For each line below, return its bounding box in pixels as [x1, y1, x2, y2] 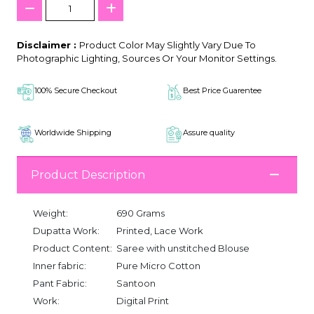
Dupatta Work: [33, 224, 100, 236]
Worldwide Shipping [34, 127, 111, 137]
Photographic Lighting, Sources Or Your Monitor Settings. [17, 52, 277, 64]
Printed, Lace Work [116, 224, 203, 236]
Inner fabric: [33, 259, 86, 271]
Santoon [116, 277, 156, 289]
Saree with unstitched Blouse [116, 242, 250, 254]
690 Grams [116, 207, 165, 219]
